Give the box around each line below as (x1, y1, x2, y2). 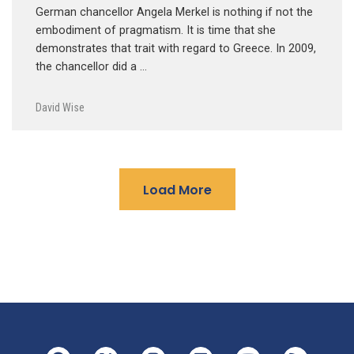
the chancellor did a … (36, 59, 147, 73)
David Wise (36, 100, 85, 114)
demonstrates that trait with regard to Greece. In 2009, (36, 41, 316, 55)
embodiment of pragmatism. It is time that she (36, 23, 276, 37)
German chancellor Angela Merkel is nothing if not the (36, 5, 313, 19)
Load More (142, 180, 212, 199)
